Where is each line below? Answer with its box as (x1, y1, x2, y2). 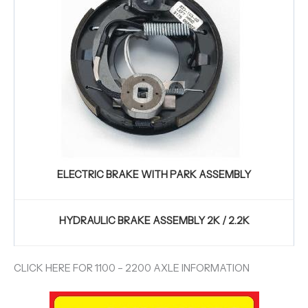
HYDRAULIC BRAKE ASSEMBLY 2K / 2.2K (58, 214, 250, 227)
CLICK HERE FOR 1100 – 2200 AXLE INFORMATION (14, 261, 250, 274)
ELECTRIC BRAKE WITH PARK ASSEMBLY (57, 168, 251, 181)
